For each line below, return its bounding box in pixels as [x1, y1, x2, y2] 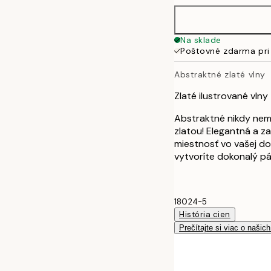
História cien [179, 209, 230, 220]
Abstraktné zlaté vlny [174, 68, 266, 80]
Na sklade [180, 34, 222, 45]
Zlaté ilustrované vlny [174, 89, 268, 102]
